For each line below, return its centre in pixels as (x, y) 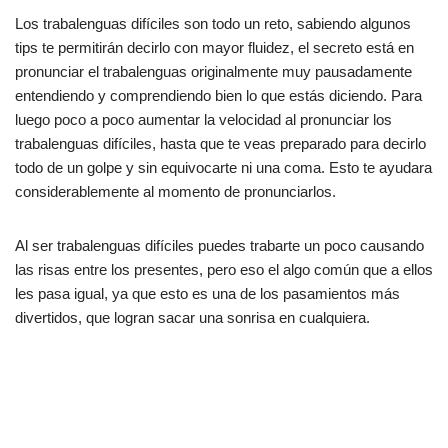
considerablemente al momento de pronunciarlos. (175, 191)
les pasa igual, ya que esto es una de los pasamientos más (207, 293)
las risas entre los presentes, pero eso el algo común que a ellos (224, 269)
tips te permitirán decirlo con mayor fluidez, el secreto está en (214, 47)
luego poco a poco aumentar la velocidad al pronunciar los (203, 119)
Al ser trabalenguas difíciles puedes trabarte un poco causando (219, 245)
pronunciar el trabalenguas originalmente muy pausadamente (213, 71)
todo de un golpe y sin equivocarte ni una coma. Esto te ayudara (223, 167)
